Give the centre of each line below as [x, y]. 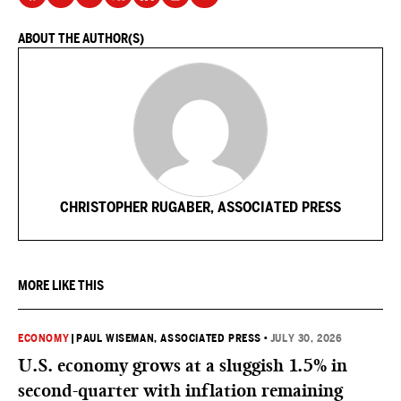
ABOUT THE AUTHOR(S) [81, 38]
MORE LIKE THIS [61, 286]
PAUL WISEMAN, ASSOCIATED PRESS [169, 338]
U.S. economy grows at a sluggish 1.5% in [183, 365]
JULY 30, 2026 [306, 338]
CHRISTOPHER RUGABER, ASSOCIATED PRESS [200, 207]
